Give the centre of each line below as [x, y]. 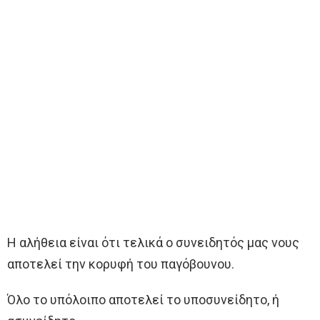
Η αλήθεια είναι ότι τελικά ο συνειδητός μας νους [153, 242]
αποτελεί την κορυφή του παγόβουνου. [121, 264]
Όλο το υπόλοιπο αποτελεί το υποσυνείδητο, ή [143, 299]
